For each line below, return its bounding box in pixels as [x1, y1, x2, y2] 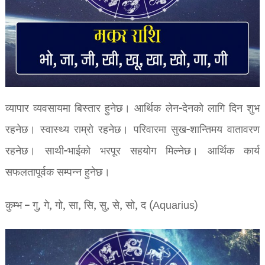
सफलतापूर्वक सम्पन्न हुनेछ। [5, 164, 110, 182]
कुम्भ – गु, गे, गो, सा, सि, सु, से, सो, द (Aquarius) [5, 197, 198, 215]
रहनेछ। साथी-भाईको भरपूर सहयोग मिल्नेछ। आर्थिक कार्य [5, 143, 260, 160]
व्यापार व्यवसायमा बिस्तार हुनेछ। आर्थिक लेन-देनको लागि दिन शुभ [5, 100, 260, 118]
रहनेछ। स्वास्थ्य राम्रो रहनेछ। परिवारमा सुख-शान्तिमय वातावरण [5, 121, 260, 139]
